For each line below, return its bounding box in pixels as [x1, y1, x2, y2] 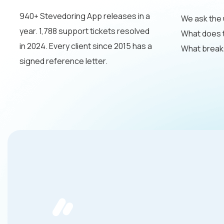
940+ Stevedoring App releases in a [19, 10, 150, 22]
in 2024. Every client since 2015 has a [19, 40, 152, 52]
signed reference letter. [19, 55, 107, 67]
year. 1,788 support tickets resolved [19, 25, 149, 37]
